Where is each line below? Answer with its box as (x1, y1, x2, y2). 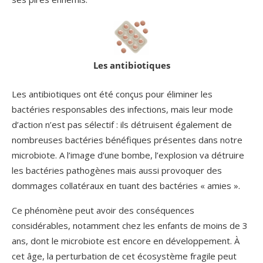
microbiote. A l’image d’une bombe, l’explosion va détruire (12, 149, 244, 161)
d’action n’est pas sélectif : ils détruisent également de (12, 118, 232, 130)
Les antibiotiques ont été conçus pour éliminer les (12, 87, 213, 100)
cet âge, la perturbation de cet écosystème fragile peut (12, 249, 237, 262)
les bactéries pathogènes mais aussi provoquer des (12, 164, 222, 176)
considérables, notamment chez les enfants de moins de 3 (12, 219, 248, 231)
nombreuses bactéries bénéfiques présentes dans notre (12, 133, 242, 146)
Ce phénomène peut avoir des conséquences (12, 204, 194, 216)
